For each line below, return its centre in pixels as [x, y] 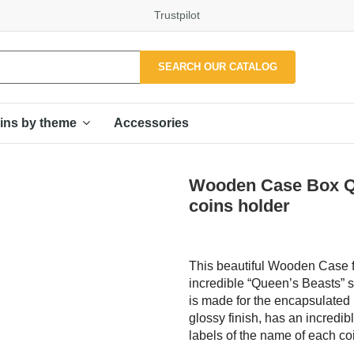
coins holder [239, 205]
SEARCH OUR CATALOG [218, 66]
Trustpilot [177, 15]
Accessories [151, 122]
